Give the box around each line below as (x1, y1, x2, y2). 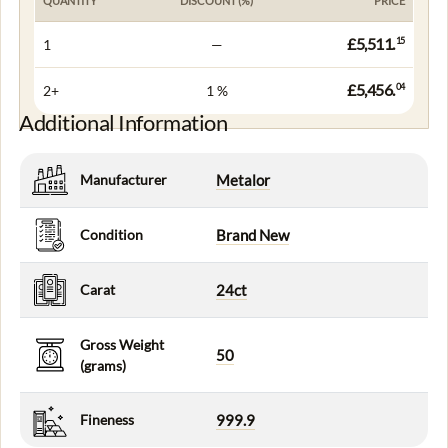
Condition (80, 225, 143, 243)
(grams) (80, 356, 126, 374)
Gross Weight (80, 335, 164, 353)
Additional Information (19, 109, 228, 136)
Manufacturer (80, 170, 167, 188)
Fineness (80, 410, 134, 428)
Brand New (216, 225, 289, 244)
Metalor (216, 170, 270, 189)
